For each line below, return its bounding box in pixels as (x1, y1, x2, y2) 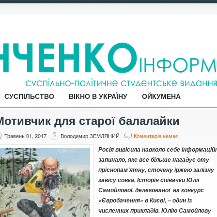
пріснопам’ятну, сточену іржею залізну (98, 166, 214, 174)
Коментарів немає (134, 132, 178, 139)
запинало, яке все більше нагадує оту (98, 155, 209, 164)
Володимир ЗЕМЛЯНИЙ (61, 132, 120, 139)
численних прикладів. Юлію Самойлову (98, 206, 211, 215)
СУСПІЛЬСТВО (4, 93, 54, 100)
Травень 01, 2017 (4, 132, 46, 139)
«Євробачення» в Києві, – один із (98, 196, 192, 204)
